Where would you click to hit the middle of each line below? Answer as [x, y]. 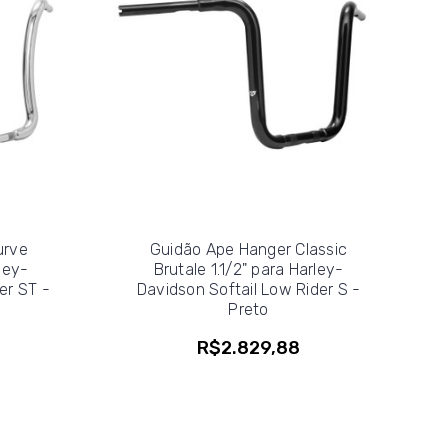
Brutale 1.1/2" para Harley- [248, 269]
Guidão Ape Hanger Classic [248, 249]
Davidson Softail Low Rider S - [248, 289]
